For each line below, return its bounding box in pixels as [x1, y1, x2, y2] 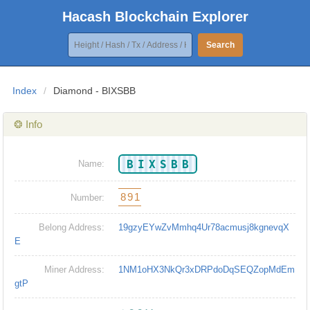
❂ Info [14, 118, 43, 131]
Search [206, 40, 235, 50]
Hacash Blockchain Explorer [62, 9, 248, 24]
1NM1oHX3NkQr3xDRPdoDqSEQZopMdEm [118, 264, 295, 275]
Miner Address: [44, 264, 105, 275]
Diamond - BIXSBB [53, 85, 136, 97]
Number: [71, 192, 105, 203]
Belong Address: [39, 222, 105, 233]
